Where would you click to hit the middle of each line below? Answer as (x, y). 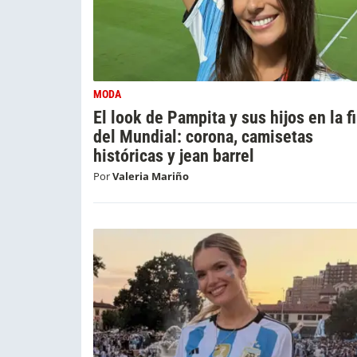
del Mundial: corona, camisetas (203, 137)
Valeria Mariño (151, 177)
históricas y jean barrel (174, 156)
